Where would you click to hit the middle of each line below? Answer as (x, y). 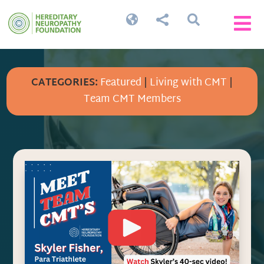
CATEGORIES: (65, 83)
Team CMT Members (132, 100)
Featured (121, 83)
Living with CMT (188, 83)
